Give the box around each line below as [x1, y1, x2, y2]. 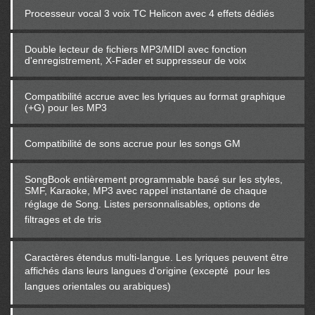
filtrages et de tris [25, 214, 101, 226]
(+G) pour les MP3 [25, 102, 107, 114]
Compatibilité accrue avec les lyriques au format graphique [25, 91, 285, 103]
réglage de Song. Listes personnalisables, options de [25, 198, 260, 210]
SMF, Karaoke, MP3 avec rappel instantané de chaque [25, 185, 270, 197]
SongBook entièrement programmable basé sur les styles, [25, 174, 283, 186]
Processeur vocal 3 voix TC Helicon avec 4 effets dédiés [25, 8, 274, 20]
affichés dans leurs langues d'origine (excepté [25, 265, 234, 277]
